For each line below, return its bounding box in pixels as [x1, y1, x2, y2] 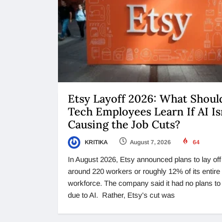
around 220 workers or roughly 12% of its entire [68, 167, 220, 176]
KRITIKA [83, 138, 108, 146]
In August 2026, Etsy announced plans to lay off [68, 155, 221, 164]
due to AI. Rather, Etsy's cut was [68, 191, 175, 200]
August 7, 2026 [130, 138, 171, 146]
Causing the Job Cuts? [68, 117, 183, 131]
